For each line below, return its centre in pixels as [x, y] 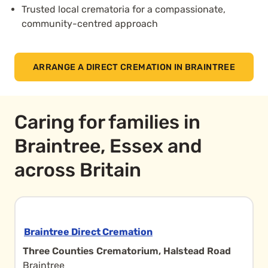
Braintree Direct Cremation [88, 232]
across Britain [78, 170]
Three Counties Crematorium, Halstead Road [127, 251]
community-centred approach [90, 24]
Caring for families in [107, 122]
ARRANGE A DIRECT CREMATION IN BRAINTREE [134, 67]
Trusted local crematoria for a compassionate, [124, 9]
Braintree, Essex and [108, 146]
